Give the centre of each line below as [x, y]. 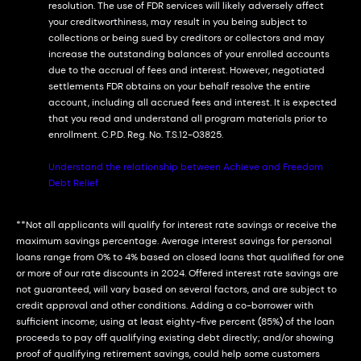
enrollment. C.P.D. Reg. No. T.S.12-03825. [136, 135]
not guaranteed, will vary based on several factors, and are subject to [176, 289]
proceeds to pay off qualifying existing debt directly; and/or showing [175, 338]
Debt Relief [73, 183]
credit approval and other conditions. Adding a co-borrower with [165, 305]
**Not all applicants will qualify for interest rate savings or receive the [176, 225]
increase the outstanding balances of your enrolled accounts [189, 54]
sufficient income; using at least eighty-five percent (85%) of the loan [175, 322]
